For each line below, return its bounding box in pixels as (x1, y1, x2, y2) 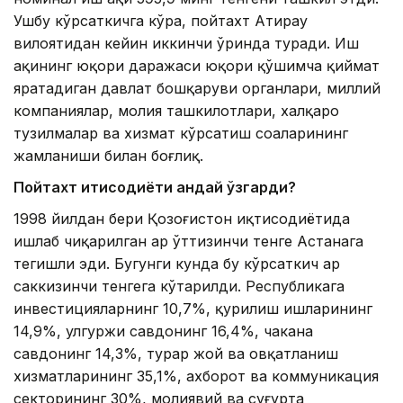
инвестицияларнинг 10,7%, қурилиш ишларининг (13, 299, 372, 318)
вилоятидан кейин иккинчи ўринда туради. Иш (13, 33, 359, 52)
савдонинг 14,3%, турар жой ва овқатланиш (13, 344, 338, 363)
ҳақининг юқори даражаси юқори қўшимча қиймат (13, 56, 380, 75)
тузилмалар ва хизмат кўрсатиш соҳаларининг (13, 123, 348, 142)
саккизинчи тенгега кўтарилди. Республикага (13, 276, 345, 295)
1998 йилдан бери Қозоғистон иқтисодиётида (13, 209, 350, 228)
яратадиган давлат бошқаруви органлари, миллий (13, 78, 381, 97)
